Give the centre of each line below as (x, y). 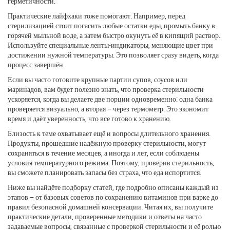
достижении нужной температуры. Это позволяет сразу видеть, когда (113, 54)
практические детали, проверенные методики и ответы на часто (105, 216)
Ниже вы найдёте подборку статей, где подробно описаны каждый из (113, 187)
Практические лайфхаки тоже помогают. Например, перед (97, 15)
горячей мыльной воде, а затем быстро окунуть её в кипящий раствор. (114, 35)
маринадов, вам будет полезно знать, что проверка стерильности (106, 89)
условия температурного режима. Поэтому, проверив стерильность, (111, 162)
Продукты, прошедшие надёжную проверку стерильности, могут (107, 143)
